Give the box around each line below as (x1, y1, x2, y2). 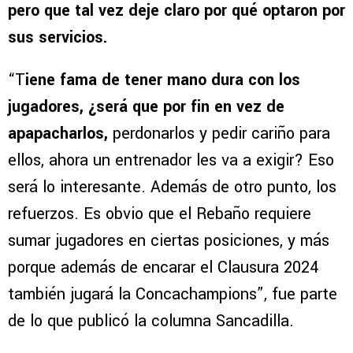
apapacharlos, (8, 121, 113, 145)
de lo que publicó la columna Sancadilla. (8, 309, 299, 333)
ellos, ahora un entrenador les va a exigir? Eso (8, 148, 334, 172)
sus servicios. (8, 25, 112, 49)
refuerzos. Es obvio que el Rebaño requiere (8, 202, 311, 225)
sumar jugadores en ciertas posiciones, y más (8, 229, 329, 252)
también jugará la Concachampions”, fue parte (8, 282, 337, 306)
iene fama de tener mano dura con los (25, 68, 300, 91)
